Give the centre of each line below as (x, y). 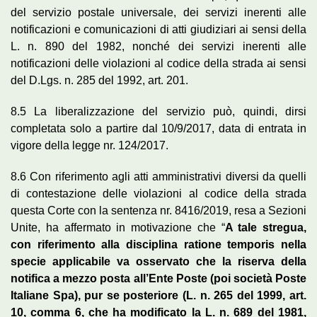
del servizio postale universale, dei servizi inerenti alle (158, 12)
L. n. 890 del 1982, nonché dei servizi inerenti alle (158, 46)
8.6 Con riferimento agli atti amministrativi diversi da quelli (158, 176)
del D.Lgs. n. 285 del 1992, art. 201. (99, 80)
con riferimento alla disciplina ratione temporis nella (158, 244)
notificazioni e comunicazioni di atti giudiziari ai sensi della (158, 29)
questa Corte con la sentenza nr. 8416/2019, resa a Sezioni (158, 210)
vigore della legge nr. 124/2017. (90, 145)
